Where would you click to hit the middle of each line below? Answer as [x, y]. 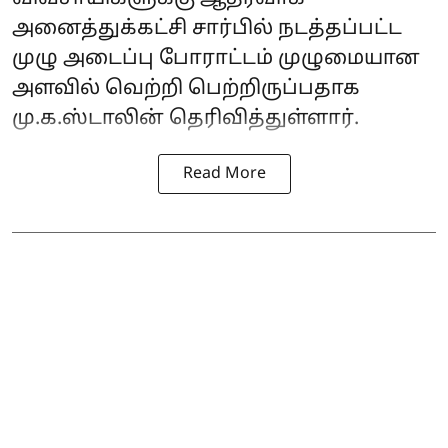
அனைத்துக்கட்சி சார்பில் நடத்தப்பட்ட [207, 28]
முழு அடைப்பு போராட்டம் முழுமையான [216, 58]
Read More [224, 173]
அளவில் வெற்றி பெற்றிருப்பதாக [186, 88]
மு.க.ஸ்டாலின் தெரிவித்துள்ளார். [185, 118]
